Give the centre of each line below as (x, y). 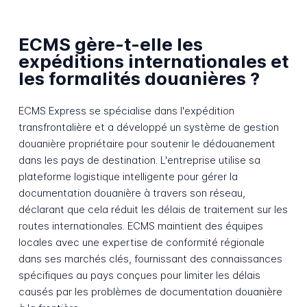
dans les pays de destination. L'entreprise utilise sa (139, 160)
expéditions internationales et (153, 62)
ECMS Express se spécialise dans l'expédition (126, 110)
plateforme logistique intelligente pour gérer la (128, 176)
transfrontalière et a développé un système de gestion (148, 127)
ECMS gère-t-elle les (110, 45)
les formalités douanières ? (139, 79)
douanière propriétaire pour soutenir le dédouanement (147, 143)
